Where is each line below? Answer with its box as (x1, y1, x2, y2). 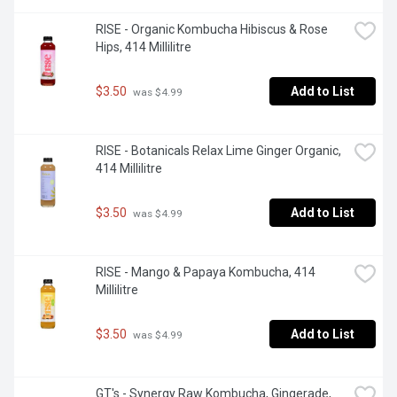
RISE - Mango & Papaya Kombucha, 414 (96, 265, 315, 280)
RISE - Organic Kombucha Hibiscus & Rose (96, 22, 328, 37)
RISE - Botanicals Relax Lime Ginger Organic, (96, 144, 341, 159)
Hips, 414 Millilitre (96, 40, 191, 55)
